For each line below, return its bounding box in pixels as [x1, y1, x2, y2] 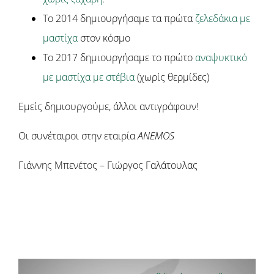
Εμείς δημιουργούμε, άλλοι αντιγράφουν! [18, 99, 199, 113]
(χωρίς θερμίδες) [135, 70, 209, 84]
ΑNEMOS [138, 128, 174, 143]
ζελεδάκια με [195, 11, 250, 25]
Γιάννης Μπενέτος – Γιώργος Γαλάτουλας [18, 158, 198, 172]
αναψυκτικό [195, 50, 247, 64]
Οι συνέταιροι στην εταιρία [18, 128, 138, 143]
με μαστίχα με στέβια [43, 70, 135, 84]
